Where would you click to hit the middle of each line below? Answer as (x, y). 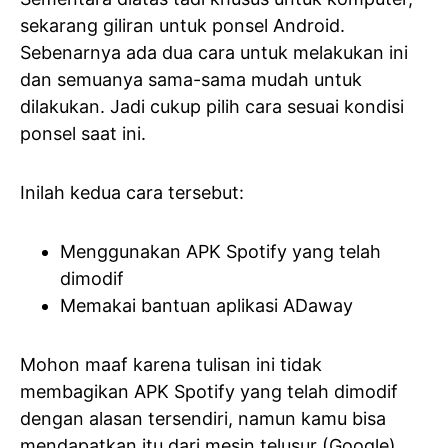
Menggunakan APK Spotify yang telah (220, 251)
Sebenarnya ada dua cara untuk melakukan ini (214, 52)
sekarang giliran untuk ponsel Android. (182, 25)
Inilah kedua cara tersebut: (132, 192)
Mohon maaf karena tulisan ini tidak (171, 364)
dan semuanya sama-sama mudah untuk (191, 79)
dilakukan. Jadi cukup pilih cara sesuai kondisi (212, 106)
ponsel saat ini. (83, 133)
